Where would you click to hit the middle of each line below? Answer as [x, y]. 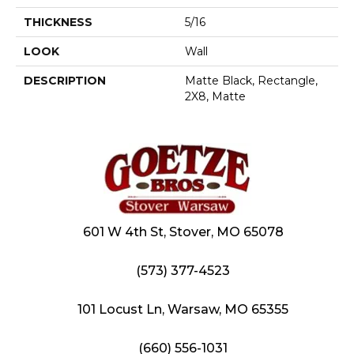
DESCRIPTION [65, 80]
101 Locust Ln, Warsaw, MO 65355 [183, 309]
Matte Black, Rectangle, [251, 80]
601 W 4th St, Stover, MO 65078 [183, 232]
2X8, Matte [215, 96]
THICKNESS [58, 22]
